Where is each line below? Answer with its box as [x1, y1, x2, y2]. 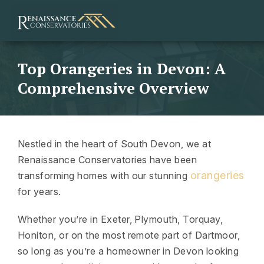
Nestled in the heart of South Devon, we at [18, 138, 212, 150]
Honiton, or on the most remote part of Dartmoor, [18, 229, 240, 241]
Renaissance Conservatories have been [18, 154, 197, 166]
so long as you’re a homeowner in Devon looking [18, 245, 239, 257]
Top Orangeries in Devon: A [18, 58, 226, 78]
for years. [18, 186, 61, 197]
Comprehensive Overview [18, 78, 209, 98]
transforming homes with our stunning [18, 170, 190, 181]
